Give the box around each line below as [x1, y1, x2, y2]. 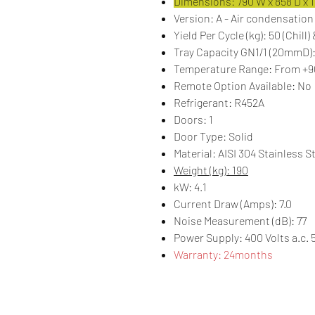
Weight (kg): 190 [174, 163, 248, 177]
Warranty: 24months [174, 247, 273, 262]
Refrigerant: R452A [174, 96, 264, 110]
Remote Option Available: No [174, 79, 311, 93]
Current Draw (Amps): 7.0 [174, 197, 292, 211]
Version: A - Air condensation [174, 11, 314, 25]
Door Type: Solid [174, 129, 253, 143]
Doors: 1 [174, 112, 213, 127]
